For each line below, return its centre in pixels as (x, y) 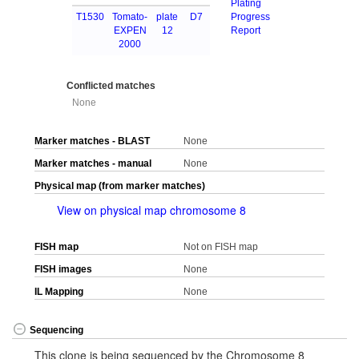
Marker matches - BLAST (92, 141)
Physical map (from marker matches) (120, 186)
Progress (251, 16)
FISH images (63, 270)
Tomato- (130, 16)
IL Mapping (59, 292)
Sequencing (56, 330)
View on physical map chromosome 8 (151, 210)
